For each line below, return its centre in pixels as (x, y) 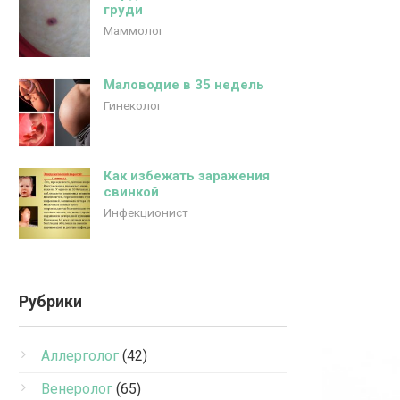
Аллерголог (80, 356)
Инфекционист (146, 212)
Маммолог (133, 30)
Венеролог (77, 389)
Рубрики (50, 302)
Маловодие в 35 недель (184, 85)
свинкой (131, 192)
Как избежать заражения (187, 176)
